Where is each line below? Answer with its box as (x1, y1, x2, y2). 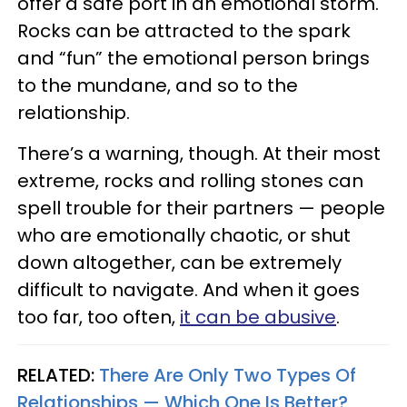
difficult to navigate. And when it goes (17, 276, 360, 303)
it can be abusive (180, 303, 336, 330)
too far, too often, (17, 303, 180, 330)
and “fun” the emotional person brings (17, 45, 370, 71)
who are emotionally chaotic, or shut (17, 222, 351, 248)
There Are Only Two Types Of (99, 362, 356, 388)
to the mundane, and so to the (17, 72, 298, 98)
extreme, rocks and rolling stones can (17, 167, 363, 194)
